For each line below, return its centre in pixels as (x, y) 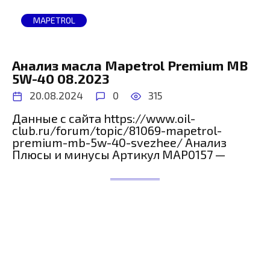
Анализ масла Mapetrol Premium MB (130, 65)
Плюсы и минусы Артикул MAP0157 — (119, 154)
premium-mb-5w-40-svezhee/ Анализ (119, 142)
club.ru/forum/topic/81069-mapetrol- (117, 130)
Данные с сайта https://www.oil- (104, 118)
